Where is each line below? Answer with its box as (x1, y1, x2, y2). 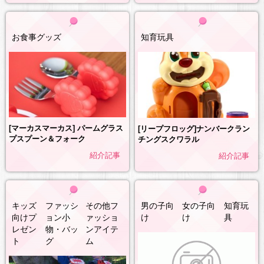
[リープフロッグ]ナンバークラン (138, 124, 250, 133)
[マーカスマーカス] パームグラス (9, 124, 123, 133)
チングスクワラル (138, 134, 199, 144)
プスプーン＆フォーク (9, 134, 85, 144)
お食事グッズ (12, 32, 61, 42)
